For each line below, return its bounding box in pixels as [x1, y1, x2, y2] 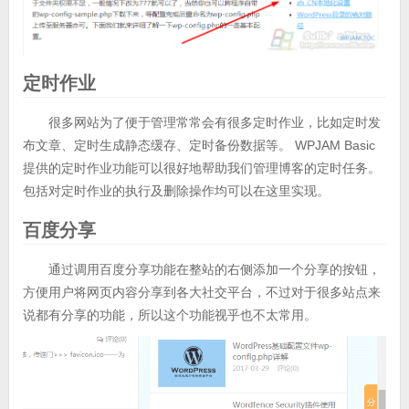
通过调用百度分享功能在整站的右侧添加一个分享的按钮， [47, 262, 381, 278]
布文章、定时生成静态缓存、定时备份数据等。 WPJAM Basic [22, 138, 375, 153]
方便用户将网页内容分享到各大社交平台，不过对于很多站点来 [22, 285, 381, 300]
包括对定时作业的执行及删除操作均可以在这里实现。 [22, 184, 330, 199]
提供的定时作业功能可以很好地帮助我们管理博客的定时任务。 [22, 161, 381, 176]
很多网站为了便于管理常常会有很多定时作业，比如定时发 [47, 115, 381, 131]
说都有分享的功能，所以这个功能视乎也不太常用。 [22, 308, 317, 323]
